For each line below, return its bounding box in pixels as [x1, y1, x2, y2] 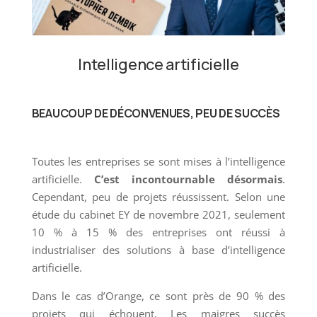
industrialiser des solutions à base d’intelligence [31, 242, 286, 257]
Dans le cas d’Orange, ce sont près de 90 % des [31, 288, 286, 303]
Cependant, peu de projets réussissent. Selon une [31, 189, 286, 204]
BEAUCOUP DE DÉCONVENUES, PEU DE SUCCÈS [31, 105, 280, 121]
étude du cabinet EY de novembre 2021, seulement [31, 207, 286, 221]
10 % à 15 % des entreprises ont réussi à [31, 224, 286, 239]
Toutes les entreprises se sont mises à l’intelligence [31, 154, 286, 168]
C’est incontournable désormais [93, 171, 283, 186]
